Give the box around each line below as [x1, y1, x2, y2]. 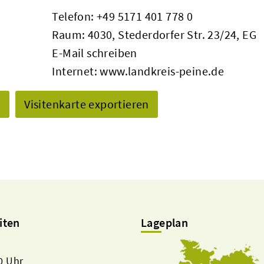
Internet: [52, 64, 100, 78]
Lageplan [141, 215, 189, 230]
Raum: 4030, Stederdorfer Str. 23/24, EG [52, 27, 256, 42]
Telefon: [52, 9, 97, 24]
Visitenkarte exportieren [24, 97, 149, 111]
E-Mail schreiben [52, 45, 137, 60]
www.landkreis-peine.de [100, 64, 225, 78]
